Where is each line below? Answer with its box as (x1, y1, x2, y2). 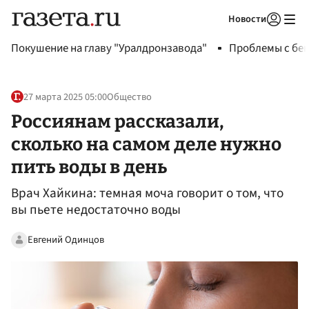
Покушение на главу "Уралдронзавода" (11, 40, 207, 57)
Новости (228, 12, 266, 26)
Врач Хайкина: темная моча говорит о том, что (11, 183, 283, 203)
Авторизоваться (185, 30, 250, 43)
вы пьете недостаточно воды (11, 200, 181, 220)
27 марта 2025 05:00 (23, 90, 107, 105)
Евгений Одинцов (28, 232, 104, 247)
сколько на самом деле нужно (11, 132, 281, 155)
